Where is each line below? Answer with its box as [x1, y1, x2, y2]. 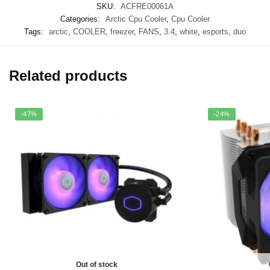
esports [202, 27, 228, 36]
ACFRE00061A [121, 1, 174, 11]
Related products [9, 67, 127, 84]
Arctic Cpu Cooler [105, 14, 166, 24]
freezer [110, 27, 134, 36]
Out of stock [75, 260, 118, 269]
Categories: [60, 14, 102, 24]
